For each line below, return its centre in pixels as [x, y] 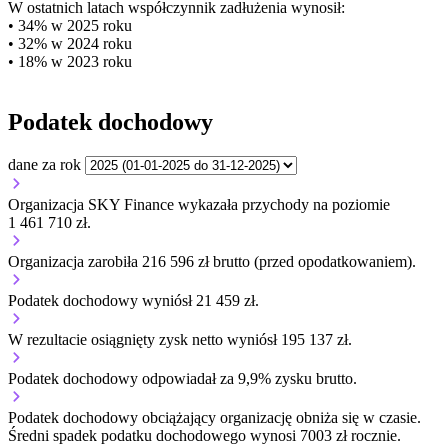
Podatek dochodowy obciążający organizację [152, 417]
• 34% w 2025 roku [70, 26]
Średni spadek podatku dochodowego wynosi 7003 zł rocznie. [204, 435]
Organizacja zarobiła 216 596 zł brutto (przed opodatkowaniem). [212, 261]
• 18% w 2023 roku [70, 62]
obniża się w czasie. [358, 417]
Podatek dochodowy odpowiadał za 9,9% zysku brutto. [182, 378]
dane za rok [44, 164]
